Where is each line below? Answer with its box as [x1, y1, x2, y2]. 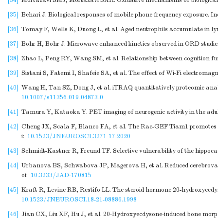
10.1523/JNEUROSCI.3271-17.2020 [27, 132, 130, 140]
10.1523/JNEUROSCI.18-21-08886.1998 [21, 196, 137, 203]
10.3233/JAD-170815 [31, 171, 91, 179]
